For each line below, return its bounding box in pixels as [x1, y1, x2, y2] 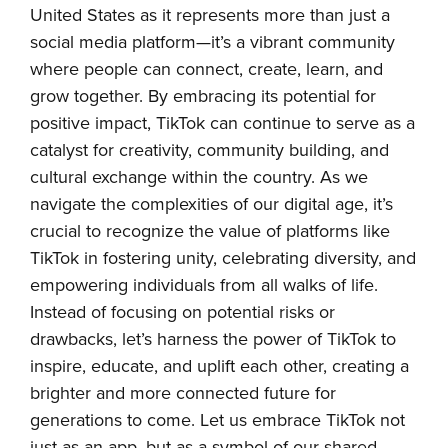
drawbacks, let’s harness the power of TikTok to [30, 328, 396, 351]
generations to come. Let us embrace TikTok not [30, 409, 405, 432]
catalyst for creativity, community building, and [30, 139, 389, 162]
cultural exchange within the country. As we [30, 166, 368, 189]
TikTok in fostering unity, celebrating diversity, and [30, 247, 416, 270]
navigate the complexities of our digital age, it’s [30, 193, 393, 216]
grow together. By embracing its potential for [30, 85, 376, 108]
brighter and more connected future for [30, 382, 336, 405]
